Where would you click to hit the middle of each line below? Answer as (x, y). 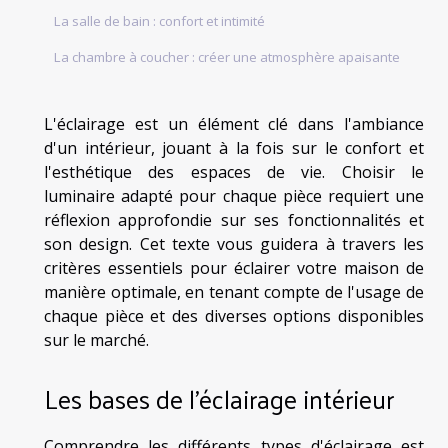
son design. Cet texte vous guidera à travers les (234, 244)
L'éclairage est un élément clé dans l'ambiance (234, 124)
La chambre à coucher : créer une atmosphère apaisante (227, 57)
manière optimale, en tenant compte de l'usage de (234, 292)
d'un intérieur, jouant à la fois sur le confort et (234, 148)
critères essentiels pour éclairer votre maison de (234, 268)
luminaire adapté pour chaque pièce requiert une (234, 196)
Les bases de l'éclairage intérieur (219, 398)
